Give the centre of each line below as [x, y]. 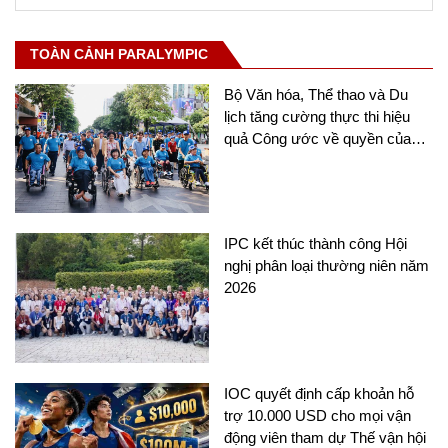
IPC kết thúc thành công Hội [315, 244]
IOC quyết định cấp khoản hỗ [319, 393]
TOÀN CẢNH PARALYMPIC [119, 53]
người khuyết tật [277, 160]
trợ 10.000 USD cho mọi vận [317, 415]
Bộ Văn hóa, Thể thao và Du [316, 94]
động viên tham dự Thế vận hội [325, 437]
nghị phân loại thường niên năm [326, 266]
